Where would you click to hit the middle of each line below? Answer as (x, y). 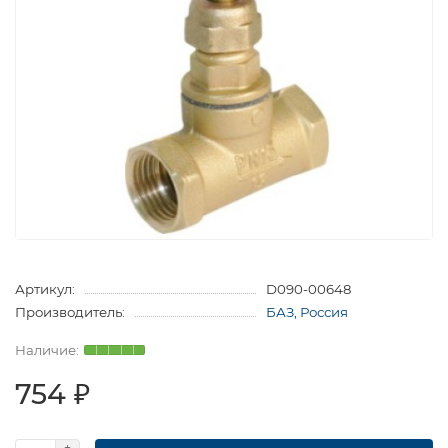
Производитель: (70, 311)
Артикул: (45, 288)
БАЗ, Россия (306, 311)
